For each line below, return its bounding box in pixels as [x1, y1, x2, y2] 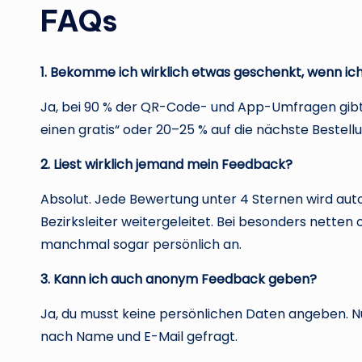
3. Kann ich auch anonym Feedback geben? [40, 269, 317, 288]
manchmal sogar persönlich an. [40, 234, 242, 254]
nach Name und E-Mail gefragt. [40, 326, 238, 346]
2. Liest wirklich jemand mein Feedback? [40, 154, 293, 174]
